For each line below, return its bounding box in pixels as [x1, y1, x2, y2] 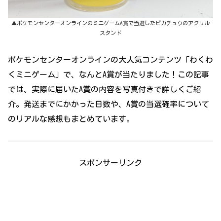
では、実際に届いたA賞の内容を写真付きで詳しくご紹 [8, 85, 201, 94]
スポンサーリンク [79, 158, 142, 167]
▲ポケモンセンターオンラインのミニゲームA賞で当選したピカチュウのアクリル [11, 20, 210, 26]
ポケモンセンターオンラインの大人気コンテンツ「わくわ [8, 56, 213, 64]
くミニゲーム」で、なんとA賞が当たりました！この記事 [8, 71, 209, 79]
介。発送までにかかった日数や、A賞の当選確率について [8, 100, 209, 109]
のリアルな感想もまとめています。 [8, 115, 134, 123]
